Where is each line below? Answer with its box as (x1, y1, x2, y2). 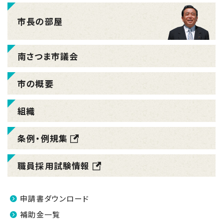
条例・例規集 (17, 132, 68, 144)
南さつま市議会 (17, 50, 79, 62)
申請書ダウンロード (20, 193, 90, 204)
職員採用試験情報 (17, 159, 90, 172)
